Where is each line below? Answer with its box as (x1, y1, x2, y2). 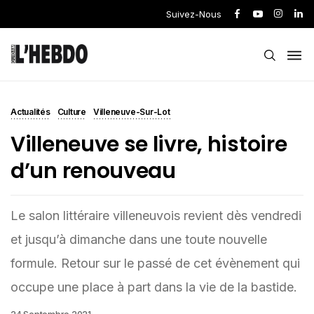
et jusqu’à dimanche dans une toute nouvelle (11, 232, 267, 247)
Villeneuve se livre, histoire (11, 130, 287, 159)
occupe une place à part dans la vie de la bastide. (11, 280, 297, 294)
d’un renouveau (11, 156, 176, 186)
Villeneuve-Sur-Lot (93, 107, 170, 117)
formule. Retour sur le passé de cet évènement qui (11, 256, 300, 271)
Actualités (11, 107, 50, 117)
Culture (57, 107, 86, 117)
